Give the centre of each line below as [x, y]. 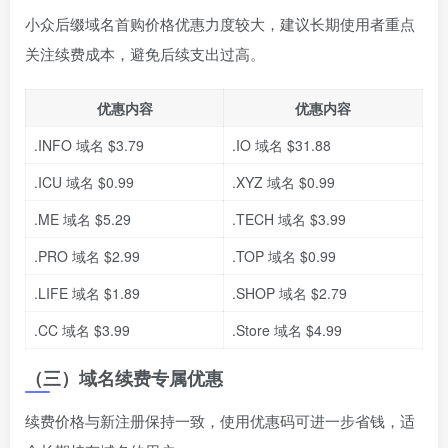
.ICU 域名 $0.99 [84, 182]
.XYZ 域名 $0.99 [283, 182]
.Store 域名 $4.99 [287, 330]
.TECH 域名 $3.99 [289, 219]
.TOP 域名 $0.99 [284, 256]
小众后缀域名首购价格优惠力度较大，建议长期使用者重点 [220, 24]
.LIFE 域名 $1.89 [87, 293]
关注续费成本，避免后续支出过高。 [145, 54]
